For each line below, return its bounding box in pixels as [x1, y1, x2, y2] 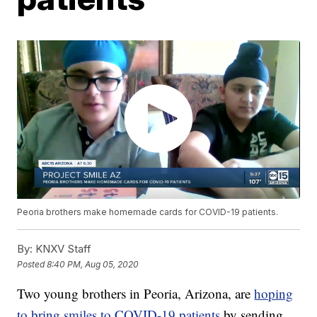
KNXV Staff [33, 242, 92, 256]
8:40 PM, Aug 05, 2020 [47, 258, 139, 270]
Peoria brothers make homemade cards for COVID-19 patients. [17, 207, 279, 218]
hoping [254, 284, 294, 303]
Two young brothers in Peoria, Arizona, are [17, 284, 255, 303]
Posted [17, 258, 47, 270]
